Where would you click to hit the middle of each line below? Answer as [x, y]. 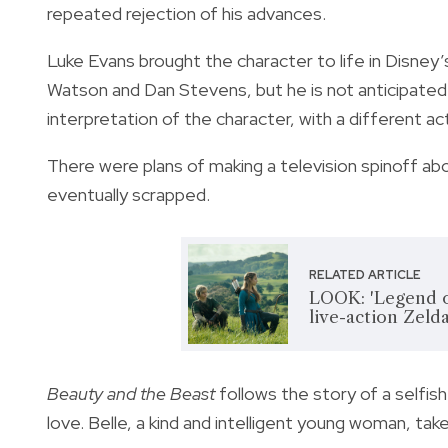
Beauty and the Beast [133, 393]
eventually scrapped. [128, 194]
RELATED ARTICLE [365, 274]
